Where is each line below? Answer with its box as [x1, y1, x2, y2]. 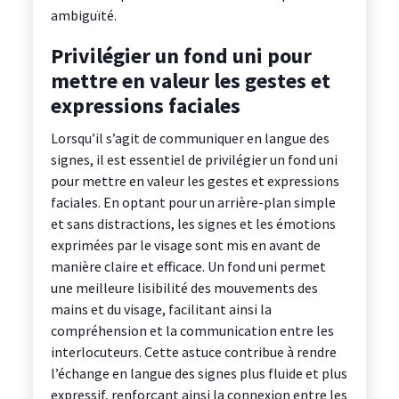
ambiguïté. [50, 6, 117, 25]
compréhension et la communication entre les [50, 322, 334, 340]
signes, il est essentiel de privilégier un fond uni [50, 151, 338, 169]
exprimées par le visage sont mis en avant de [50, 236, 321, 255]
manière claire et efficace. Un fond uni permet [50, 257, 326, 276]
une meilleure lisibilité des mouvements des [50, 279, 318, 297]
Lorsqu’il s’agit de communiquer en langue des [50, 129, 330, 148]
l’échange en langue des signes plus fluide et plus [50, 364, 347, 383]
